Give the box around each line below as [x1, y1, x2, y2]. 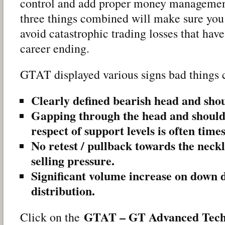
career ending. [20, 40, 89, 56]
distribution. [31, 181, 95, 199]
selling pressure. [31, 151, 115, 169]
